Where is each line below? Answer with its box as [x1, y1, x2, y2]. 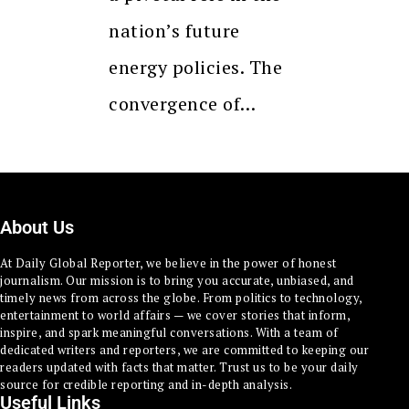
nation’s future [109, 17, 240, 43]
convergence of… [109, 90, 257, 116]
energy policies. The [109, 54, 282, 79]
